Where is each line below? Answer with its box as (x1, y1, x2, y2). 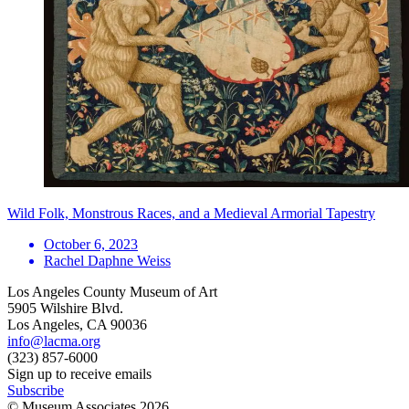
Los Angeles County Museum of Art (7, 283, 217, 299)
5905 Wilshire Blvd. (7, 299, 123, 316)
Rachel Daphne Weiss (44, 252, 171, 268)
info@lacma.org (7, 332, 100, 349)
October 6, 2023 (44, 236, 138, 252)
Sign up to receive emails (7, 365, 152, 382)
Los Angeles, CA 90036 (7, 316, 147, 332)
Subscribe (7, 382, 64, 398)
